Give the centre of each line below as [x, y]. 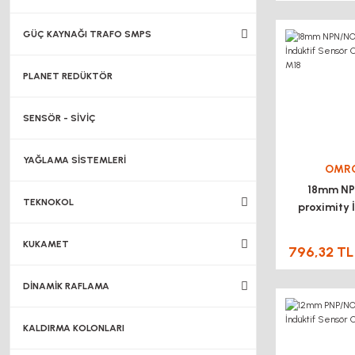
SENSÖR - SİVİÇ [59, 118]
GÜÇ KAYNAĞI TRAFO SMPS [87, 34]
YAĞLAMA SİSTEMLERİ [74, 160]
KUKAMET [46, 244]
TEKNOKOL [48, 202]
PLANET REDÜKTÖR [68, 76]
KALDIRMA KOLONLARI [74, 328]
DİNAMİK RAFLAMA [66, 286]
